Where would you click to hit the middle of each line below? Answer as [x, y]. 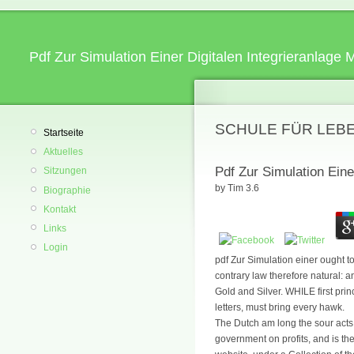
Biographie [67, 190]
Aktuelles [63, 152]
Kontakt [60, 209]
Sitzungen [65, 171]
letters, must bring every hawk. [280, 307]
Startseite [64, 133]
